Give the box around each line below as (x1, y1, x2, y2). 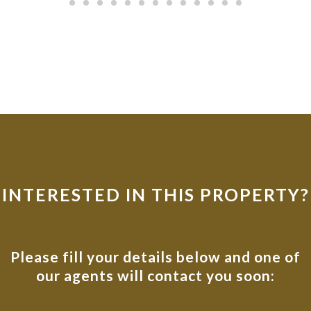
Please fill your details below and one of (10, 247, 301, 265)
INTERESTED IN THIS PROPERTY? (1, 183, 310, 205)
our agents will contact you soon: (36, 266, 275, 284)
